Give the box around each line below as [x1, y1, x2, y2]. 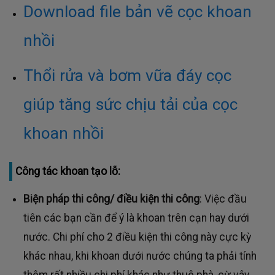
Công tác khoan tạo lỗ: [15, 165, 120, 178]
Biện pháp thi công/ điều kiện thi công [23, 193, 199, 206]
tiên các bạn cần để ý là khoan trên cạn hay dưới [23, 212, 249, 225]
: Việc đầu [199, 193, 247, 206]
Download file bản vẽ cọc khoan [23, 2, 252, 21]
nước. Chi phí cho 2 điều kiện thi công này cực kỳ [23, 231, 251, 244]
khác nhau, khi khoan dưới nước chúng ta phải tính [23, 250, 257, 263]
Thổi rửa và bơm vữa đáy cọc [23, 66, 231, 85]
